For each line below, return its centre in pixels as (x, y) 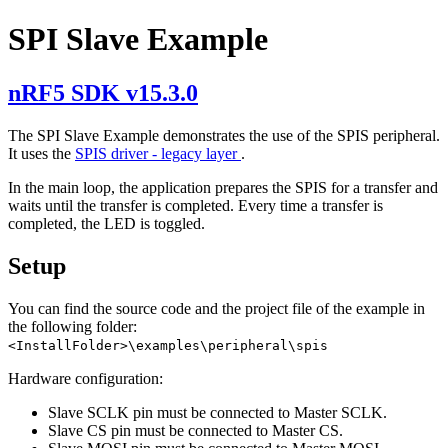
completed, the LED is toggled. (106, 223)
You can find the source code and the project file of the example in (216, 308)
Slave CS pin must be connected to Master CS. (195, 430)
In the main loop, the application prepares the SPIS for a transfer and (223, 187)
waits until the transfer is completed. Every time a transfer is (195, 205)
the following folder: (72, 326)
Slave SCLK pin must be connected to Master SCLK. (217, 412)
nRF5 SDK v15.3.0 (103, 92)
